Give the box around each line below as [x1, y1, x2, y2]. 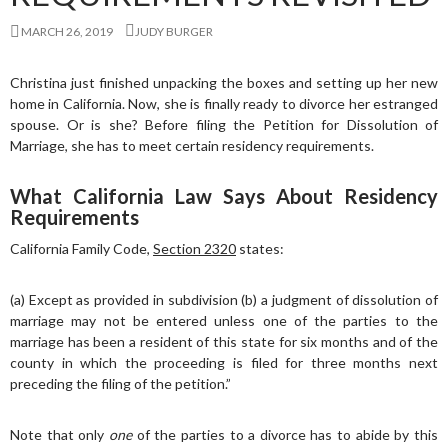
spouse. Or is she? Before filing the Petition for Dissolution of [10, 116, 438, 133]
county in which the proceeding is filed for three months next [10, 354, 438, 371]
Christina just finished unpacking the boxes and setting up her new [10, 74, 438, 91]
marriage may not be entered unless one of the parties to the [10, 312, 438, 329]
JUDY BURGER [135, 24, 213, 39]
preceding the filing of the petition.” [10, 375, 231, 392]
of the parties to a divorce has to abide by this [131, 426, 439, 443]
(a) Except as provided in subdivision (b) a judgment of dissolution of [10, 291, 438, 308]
